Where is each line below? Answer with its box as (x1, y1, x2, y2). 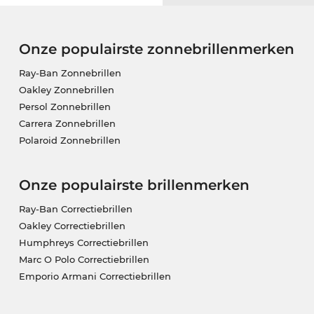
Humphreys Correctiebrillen (18, 236, 149, 248)
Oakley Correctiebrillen (18, 219, 125, 231)
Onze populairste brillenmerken (18, 176, 250, 193)
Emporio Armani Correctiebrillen (18, 270, 171, 282)
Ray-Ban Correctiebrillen (18, 203, 132, 214)
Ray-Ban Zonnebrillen (18, 67, 121, 78)
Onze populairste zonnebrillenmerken (18, 40, 294, 57)
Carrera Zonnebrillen (18, 117, 116, 129)
